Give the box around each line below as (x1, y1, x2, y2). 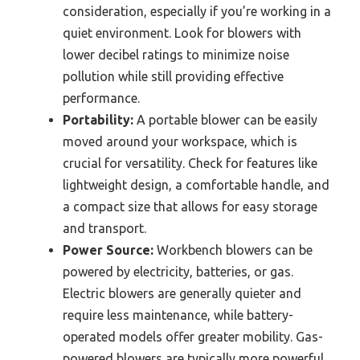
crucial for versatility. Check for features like (63, 156, 317, 171)
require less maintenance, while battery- (63, 308, 293, 323)
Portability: (63, 112, 133, 128)
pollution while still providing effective (63, 69, 284, 84)
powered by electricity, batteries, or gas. (63, 264, 293, 280)
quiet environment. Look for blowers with (63, 26, 301, 41)
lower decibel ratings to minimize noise (63, 47, 289, 63)
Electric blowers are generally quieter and (63, 286, 301, 301)
